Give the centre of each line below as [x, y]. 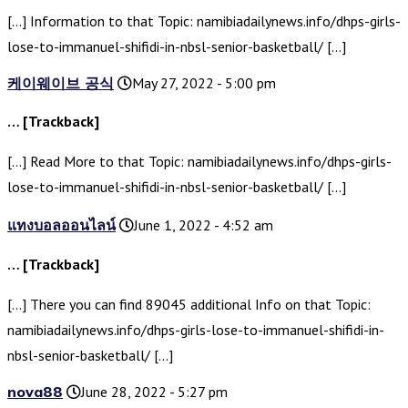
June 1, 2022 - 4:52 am [204, 225]
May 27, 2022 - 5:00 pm [204, 83]
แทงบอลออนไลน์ [61, 225]
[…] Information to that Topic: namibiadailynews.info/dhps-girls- [204, 21]
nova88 [35, 392]
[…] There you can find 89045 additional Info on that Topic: [189, 305]
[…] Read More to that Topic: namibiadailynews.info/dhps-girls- [199, 162]
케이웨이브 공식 [61, 83]
